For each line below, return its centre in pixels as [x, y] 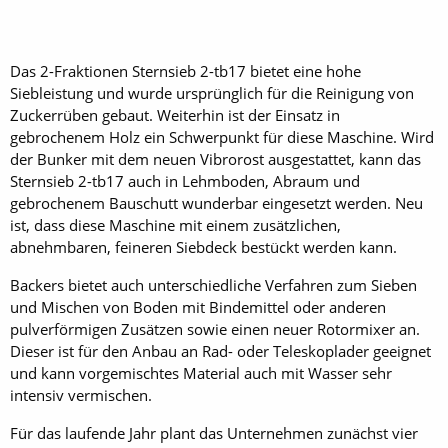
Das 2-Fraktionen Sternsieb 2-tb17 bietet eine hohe [185, 71]
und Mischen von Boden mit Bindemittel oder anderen [198, 307]
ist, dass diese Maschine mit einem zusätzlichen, [175, 225]
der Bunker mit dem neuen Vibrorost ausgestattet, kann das [215, 159]
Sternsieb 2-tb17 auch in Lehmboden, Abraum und [185, 181]
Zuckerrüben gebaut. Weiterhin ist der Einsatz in [175, 115]
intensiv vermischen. [81, 395]
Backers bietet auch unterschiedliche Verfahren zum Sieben [213, 285]
